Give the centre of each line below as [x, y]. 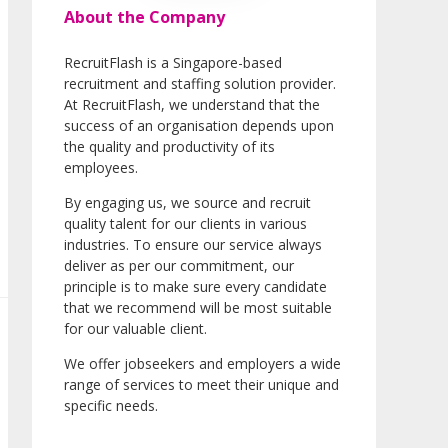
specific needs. [111, 406]
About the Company [144, 17]
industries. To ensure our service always [193, 245]
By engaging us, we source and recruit [187, 203]
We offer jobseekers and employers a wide [202, 364]
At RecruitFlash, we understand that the [192, 105]
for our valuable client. [135, 329]
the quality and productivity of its [169, 147]
